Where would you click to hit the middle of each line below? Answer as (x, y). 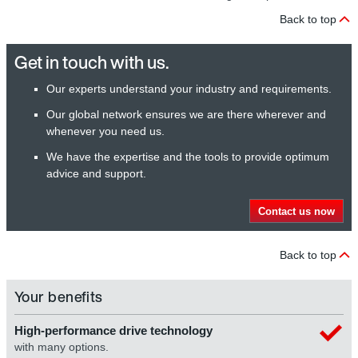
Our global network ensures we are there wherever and (186, 115)
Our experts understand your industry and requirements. (189, 89)
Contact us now (296, 211)
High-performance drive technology (113, 331)
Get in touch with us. (92, 63)
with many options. (62, 347)
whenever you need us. (105, 131)
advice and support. (96, 174)
